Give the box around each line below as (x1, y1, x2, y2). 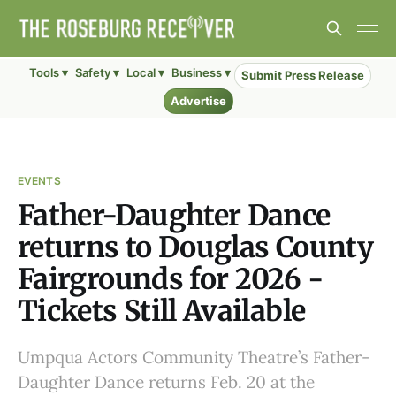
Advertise (170, 94, 226, 108)
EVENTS (18, 174, 61, 187)
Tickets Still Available (18, 293, 306, 329)
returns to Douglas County (18, 230, 373, 265)
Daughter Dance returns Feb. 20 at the (18, 371, 315, 392)
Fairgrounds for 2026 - (18, 262, 323, 297)
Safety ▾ (74, 65, 119, 80)
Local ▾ (126, 65, 164, 80)
